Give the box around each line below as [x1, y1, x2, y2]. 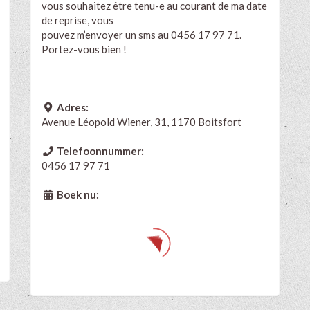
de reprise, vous [42, 13, 113, 26]
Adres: [54, 100, 89, 113]
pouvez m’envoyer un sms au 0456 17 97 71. [42, 28, 241, 41]
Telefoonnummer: [54, 144, 144, 157]
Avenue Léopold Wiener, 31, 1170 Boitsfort [42, 115, 241, 128]
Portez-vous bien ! [42, 42, 127, 55]
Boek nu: [54, 188, 99, 201]
